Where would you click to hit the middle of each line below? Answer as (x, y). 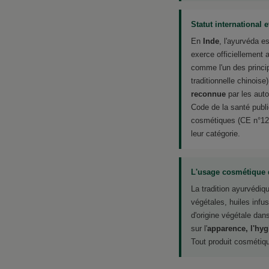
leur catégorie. (216, 133)
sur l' (199, 228)
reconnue (208, 94)
